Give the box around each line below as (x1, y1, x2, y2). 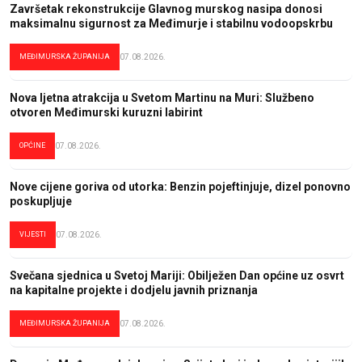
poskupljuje (10, 194, 72, 208)
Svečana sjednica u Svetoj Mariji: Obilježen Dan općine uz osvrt (10, 268, 344, 282)
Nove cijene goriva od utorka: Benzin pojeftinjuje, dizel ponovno (10, 179, 351, 193)
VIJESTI (19, 229, 46, 238)
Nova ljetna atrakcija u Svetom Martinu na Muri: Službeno (10, 90, 314, 104)
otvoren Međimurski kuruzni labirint (10, 105, 203, 119)
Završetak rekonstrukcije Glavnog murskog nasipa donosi (10, 2, 322, 15)
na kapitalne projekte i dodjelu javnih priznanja (10, 283, 258, 297)
